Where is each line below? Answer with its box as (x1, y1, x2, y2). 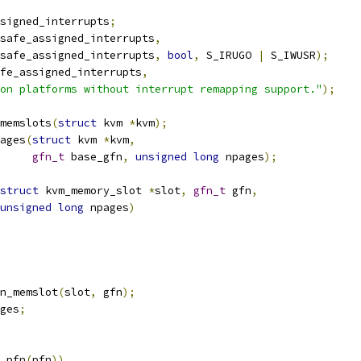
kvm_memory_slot (39, 184, 148, 197)
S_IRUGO (200, 48, 258, 62)
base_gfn (64, 150, 122, 164)
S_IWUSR (264, 48, 316, 62)
